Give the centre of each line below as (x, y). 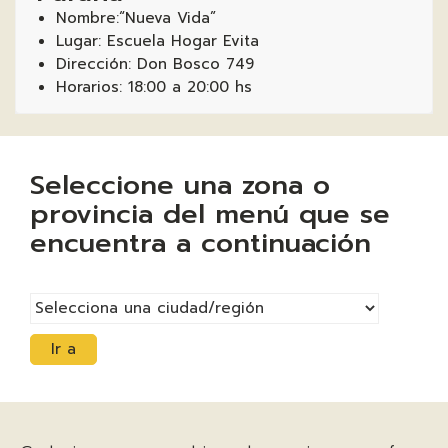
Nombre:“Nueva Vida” (136, 18)
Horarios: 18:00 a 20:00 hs (154, 87)
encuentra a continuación (200, 242)
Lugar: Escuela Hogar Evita (157, 41)
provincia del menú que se (210, 213)
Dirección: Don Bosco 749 (155, 64)
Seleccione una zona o (180, 184)
